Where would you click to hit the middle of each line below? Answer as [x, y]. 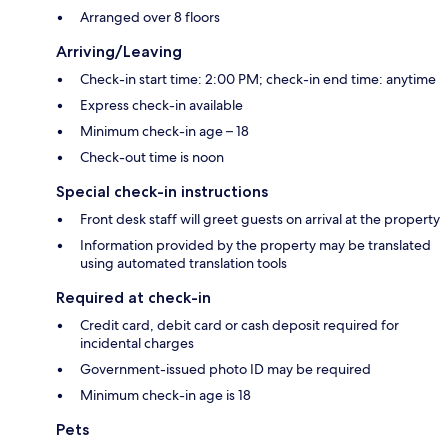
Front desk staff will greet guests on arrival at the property [260, 219]
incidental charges [137, 343]
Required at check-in [133, 298]
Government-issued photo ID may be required [225, 369]
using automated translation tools [183, 263]
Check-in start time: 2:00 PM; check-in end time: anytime [258, 79]
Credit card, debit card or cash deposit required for [239, 325]
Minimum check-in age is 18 [165, 395]
